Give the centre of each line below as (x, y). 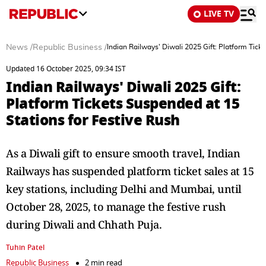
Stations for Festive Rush (93, 120)
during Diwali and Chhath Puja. (84, 224)
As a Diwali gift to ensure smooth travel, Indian (123, 153)
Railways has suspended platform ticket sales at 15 (130, 171)
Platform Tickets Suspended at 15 (123, 104)
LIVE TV (219, 14)
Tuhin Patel (25, 248)
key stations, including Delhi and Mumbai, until (124, 189)
